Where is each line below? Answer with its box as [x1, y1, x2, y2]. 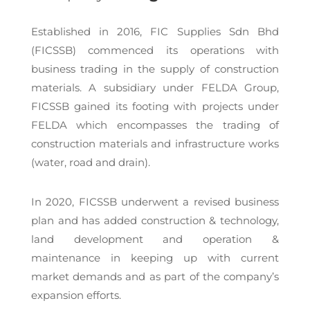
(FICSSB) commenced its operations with [30, 44, 280, 57]
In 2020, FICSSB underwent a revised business [30, 195, 280, 208]
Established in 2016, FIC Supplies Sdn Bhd [30, 25, 280, 38]
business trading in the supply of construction [30, 62, 280, 75]
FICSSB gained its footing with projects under [30, 100, 280, 113]
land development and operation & [30, 232, 280, 246]
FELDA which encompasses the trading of [30, 118, 280, 131]
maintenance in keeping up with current [30, 251, 280, 264]
